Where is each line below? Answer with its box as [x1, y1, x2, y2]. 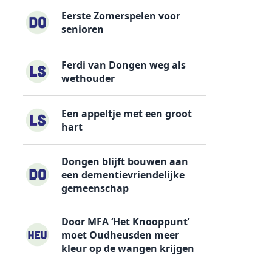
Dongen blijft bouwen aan [61, 154, 189, 168]
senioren [61, 22, 104, 36]
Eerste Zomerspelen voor [61, 9, 181, 23]
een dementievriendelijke [61, 168, 185, 182]
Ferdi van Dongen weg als [61, 58, 186, 72]
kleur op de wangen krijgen [61, 241, 195, 255]
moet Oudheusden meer [61, 228, 180, 242]
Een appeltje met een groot [61, 106, 192, 120]
